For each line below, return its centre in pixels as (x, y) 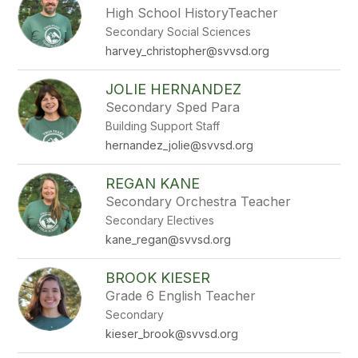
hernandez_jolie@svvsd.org (180, 145)
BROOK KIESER (158, 278)
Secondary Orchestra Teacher (199, 201)
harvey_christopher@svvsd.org (188, 51)
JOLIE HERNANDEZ (174, 89)
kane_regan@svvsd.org (169, 239)
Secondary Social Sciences (179, 32)
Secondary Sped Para (173, 107)
